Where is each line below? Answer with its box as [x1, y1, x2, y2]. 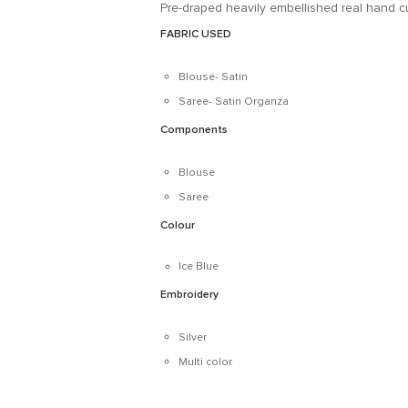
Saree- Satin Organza [178, 97, 289, 107]
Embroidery [159, 288, 221, 301]
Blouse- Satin [178, 72, 250, 83]
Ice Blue [178, 261, 219, 272]
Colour [159, 219, 198, 232]
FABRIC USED [159, 27, 231, 41]
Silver [178, 332, 207, 343]
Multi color [178, 357, 232, 368]
